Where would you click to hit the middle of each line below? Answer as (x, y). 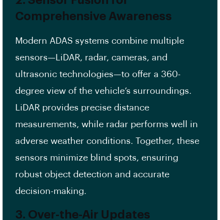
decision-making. (52, 191)
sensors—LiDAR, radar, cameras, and (91, 58)
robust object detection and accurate (92, 175)
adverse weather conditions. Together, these (107, 141)
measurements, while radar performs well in (107, 124)
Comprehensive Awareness (94, 16)
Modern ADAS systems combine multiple (100, 41)
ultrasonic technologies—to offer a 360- (98, 74)
